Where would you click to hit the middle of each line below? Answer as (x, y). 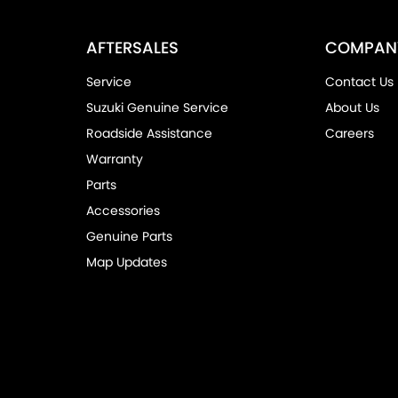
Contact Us (360, 82)
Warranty (114, 159)
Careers (350, 134)
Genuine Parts (129, 237)
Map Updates (126, 263)
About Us (353, 108)
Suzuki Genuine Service (157, 108)
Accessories (123, 211)
